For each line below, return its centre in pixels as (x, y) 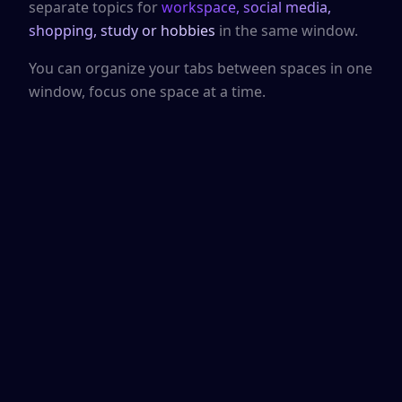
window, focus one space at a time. (147, 92)
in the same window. (287, 31)
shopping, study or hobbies (122, 31)
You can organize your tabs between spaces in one (201, 69)
